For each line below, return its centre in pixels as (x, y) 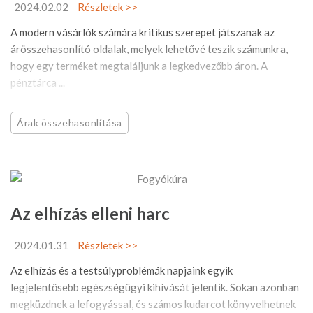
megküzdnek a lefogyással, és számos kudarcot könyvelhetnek (153, 304)
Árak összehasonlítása (70, 122)
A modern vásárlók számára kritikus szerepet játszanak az (143, 32)
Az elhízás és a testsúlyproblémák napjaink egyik (122, 270)
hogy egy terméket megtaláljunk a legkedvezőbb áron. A (139, 65)
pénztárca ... (38, 82)
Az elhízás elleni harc (90, 213)
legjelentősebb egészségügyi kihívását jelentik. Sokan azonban (155, 287)
